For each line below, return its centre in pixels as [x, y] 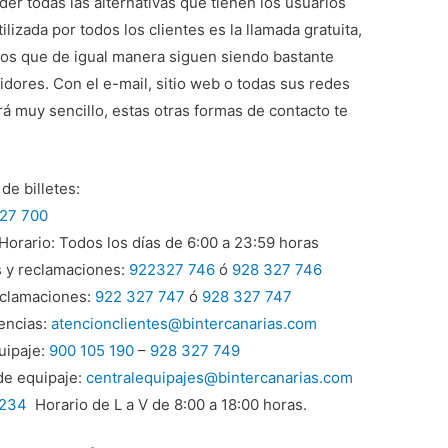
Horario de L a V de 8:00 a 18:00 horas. [167, 405]
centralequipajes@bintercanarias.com [220, 378]
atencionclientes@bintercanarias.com [184, 324]
